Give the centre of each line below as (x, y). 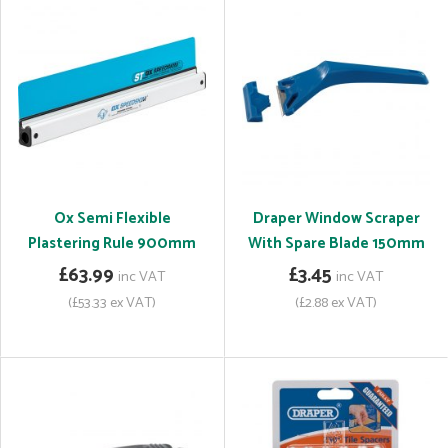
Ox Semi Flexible (112, 218)
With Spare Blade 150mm (336, 243)
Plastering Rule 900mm (112, 243)
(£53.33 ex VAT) (112, 303)
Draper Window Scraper (336, 218)
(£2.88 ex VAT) (336, 303)
